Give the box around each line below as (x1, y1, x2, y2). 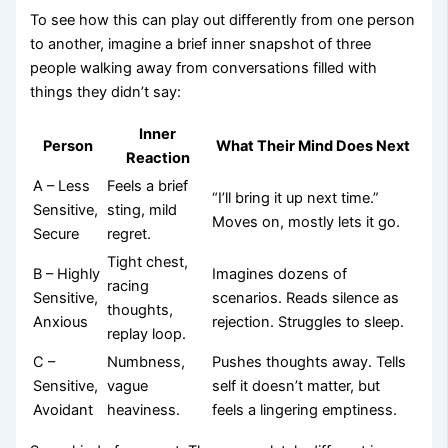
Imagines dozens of (212, 264, 348, 283)
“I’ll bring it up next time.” (212, 188, 380, 207)
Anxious (33, 312, 89, 331)
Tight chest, (107, 252, 189, 271)
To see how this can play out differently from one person (30, 11, 416, 30)
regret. (107, 224, 152, 243)
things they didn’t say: (30, 83, 182, 102)
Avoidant (33, 400, 94, 419)
